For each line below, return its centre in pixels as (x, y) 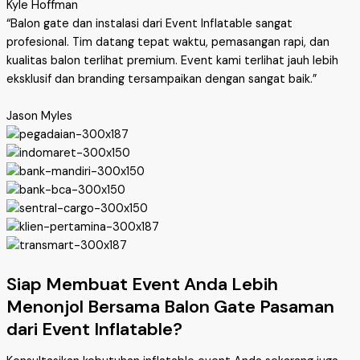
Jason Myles (39, 116)
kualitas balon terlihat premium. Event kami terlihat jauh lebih (172, 60)
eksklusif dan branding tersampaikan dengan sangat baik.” (162, 79)
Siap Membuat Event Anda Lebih (142, 284)
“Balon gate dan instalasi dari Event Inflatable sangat (149, 23)
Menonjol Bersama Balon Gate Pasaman (170, 306)
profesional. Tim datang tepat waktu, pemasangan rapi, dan (168, 42)
